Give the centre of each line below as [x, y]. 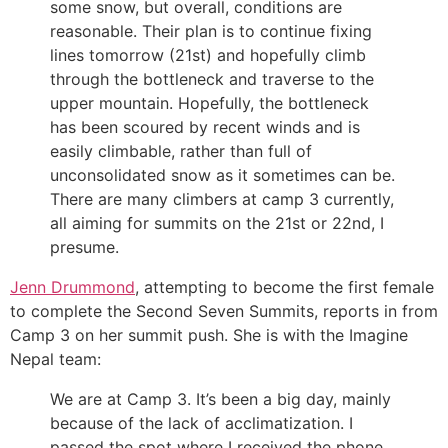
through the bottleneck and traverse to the [212, 79]
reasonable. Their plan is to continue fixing [211, 31]
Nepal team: [55, 359]
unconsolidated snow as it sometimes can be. [222, 175]
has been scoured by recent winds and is [205, 127]
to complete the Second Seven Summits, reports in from [224, 311]
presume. [84, 247]
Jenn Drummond [72, 287]
